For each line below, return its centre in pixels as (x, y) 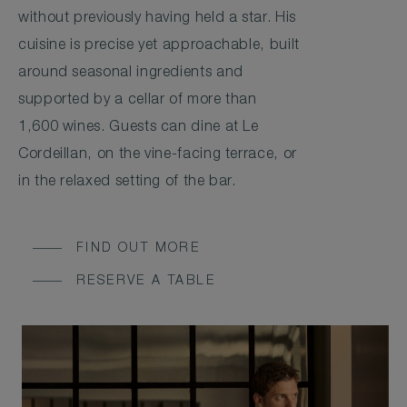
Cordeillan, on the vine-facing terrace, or (158, 155)
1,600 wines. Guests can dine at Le (139, 128)
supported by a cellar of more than (138, 100)
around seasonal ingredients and (131, 73)
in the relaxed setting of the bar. (127, 182)
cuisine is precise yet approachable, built (159, 46)
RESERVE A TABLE (146, 281)
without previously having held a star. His (157, 19)
